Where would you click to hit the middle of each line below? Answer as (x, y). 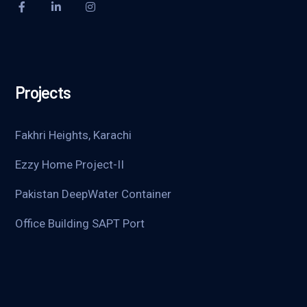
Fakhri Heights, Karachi (74, 135)
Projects (43, 92)
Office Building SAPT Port (80, 223)
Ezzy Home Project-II (70, 164)
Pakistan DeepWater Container (94, 194)
